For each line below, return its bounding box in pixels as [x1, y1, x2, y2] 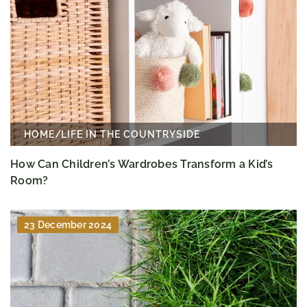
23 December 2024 [24, 219, 112, 231]
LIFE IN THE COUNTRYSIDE [61, 129, 201, 140]
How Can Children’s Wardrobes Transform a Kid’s [10, 158, 273, 171]
